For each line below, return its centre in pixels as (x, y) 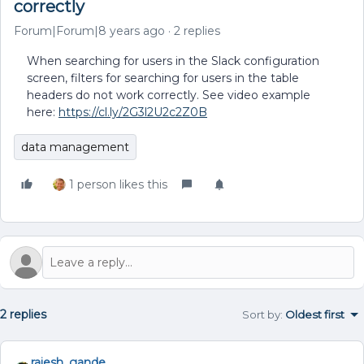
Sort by (261, 314)
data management (75, 147)
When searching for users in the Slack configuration (173, 61)
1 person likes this (118, 184)
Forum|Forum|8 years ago (89, 31)
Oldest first (315, 314)
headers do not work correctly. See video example (169, 95)
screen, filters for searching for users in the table (163, 78)
